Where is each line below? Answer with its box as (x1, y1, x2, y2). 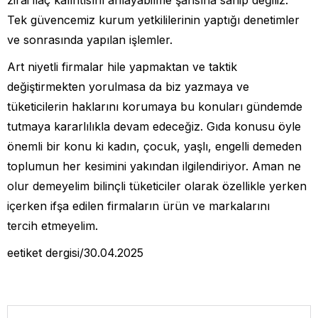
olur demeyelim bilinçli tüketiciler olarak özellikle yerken (7, 178, 307, 193)
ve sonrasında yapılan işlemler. (7, 32, 172, 47)
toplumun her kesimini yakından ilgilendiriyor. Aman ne (7, 158, 301, 173)
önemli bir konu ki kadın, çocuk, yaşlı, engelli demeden (7, 138, 302, 153)
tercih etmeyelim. (7, 218, 98, 233)
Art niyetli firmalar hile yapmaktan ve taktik (7, 59, 237, 74)
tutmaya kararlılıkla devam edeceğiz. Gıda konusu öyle (7, 119, 301, 133)
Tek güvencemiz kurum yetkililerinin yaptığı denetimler (7, 12, 300, 27)
